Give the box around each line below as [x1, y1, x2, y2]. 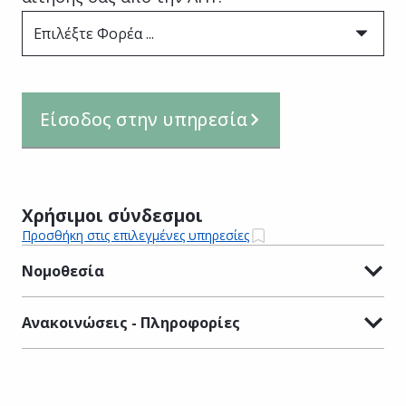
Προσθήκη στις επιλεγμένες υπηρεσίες [22, 227, 249, 245]
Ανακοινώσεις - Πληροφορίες [22, 312, 240, 333]
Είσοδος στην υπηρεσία [40, 107, 248, 131]
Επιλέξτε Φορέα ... [34, 23, 154, 43]
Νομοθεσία [22, 260, 104, 281]
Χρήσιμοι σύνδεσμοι [22, 203, 203, 227]
